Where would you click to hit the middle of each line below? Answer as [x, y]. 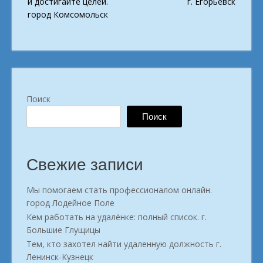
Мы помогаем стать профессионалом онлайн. [119, 190]
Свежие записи [85, 165]
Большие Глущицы [63, 230]
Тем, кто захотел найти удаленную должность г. [124, 244]
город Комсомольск [68, 15]
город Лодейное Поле [70, 203]
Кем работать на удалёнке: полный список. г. [117, 217]
